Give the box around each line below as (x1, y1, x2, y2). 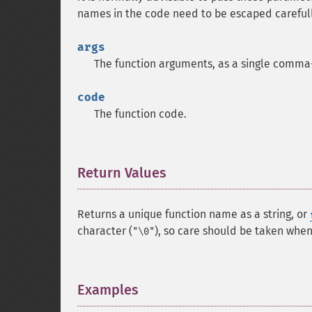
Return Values (77, 164, 166, 181)
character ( (77, 224, 132, 237)
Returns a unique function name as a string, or (77, 208, 310, 221)
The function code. (94, 107, 187, 120)
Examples (77, 281, 139, 298)
